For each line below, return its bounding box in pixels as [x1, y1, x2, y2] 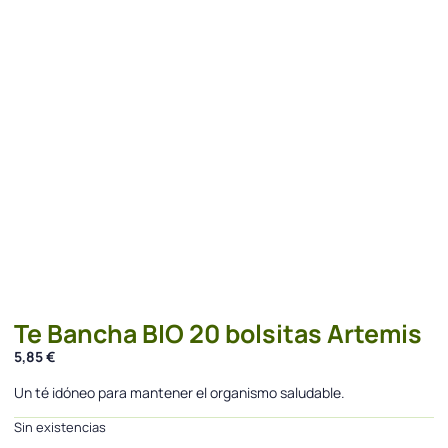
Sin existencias [14, 418, 106, 437]
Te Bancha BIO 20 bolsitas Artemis [14, 316, 422, 352]
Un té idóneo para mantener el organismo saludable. [14, 382, 345, 402]
